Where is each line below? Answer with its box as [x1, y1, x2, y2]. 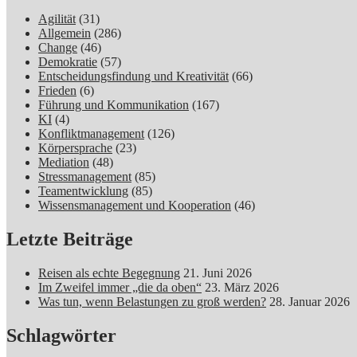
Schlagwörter [6, 325, 116, 347]
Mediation [38, 155, 89, 170]
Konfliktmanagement [38, 127, 144, 141]
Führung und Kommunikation [38, 98, 189, 112]
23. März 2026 [205, 280, 279, 295]
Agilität [38, 12, 76, 26]
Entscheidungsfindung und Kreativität [38, 69, 229, 84]
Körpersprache [38, 141, 112, 155]
